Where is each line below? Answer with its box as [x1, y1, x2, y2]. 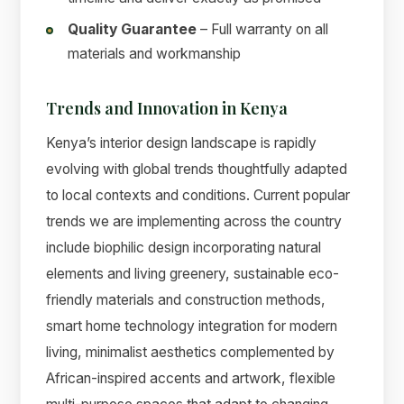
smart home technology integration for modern [46, 317, 338, 335]
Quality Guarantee [68, 21, 197, 39]
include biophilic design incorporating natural [46, 238, 322, 256]
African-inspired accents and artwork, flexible [46, 369, 336, 387]
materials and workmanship [68, 45, 242, 63]
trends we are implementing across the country [46, 212, 343, 230]
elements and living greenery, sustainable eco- [46, 264, 340, 282]
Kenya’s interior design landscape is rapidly [46, 133, 317, 151]
